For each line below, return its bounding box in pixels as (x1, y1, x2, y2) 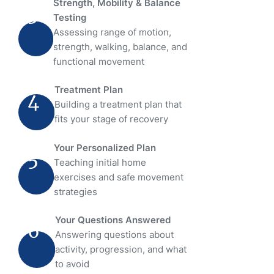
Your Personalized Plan (53, 141, 156, 154)
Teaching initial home (53, 156, 146, 168)
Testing (53, 11, 86, 23)
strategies (53, 185, 97, 198)
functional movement (53, 55, 144, 67)
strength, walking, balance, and (53, 40, 187, 53)
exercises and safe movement (53, 171, 183, 183)
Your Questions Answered (54, 214, 171, 226)
